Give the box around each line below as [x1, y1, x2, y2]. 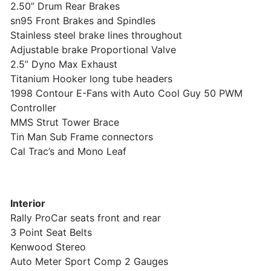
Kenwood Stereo [10, 241, 86, 253]
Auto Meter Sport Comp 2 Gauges [10, 255, 168, 268]
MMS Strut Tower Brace [10, 116, 119, 129]
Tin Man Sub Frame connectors [10, 131, 153, 143]
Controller [10, 102, 56, 114]
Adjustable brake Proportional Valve [10, 44, 176, 56]
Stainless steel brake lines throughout [10, 29, 182, 42]
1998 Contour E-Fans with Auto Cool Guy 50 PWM [10, 87, 243, 100]
